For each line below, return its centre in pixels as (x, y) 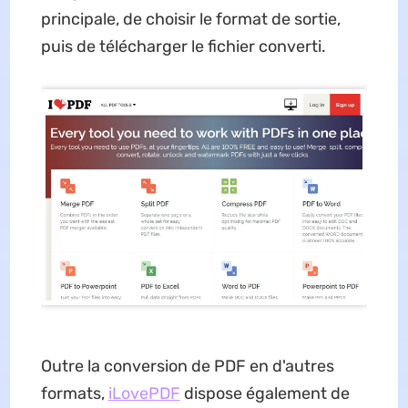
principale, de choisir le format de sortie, (190, 19)
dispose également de (265, 393)
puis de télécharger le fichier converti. (183, 46)
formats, (74, 393)
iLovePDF (144, 393)
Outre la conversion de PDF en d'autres (187, 366)
